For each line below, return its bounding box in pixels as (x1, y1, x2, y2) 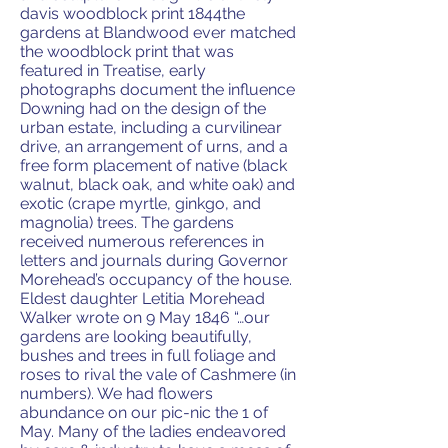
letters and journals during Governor (20, 250, 288, 270)
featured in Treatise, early (20, 60, 206, 80)
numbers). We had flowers (20, 383, 213, 403)
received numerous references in (20, 231, 264, 251)
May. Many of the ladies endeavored (20, 421, 286, 441)
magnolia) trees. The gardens (20, 212, 234, 232)
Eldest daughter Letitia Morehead (20, 288, 265, 308)
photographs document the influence (20, 79, 295, 99)
